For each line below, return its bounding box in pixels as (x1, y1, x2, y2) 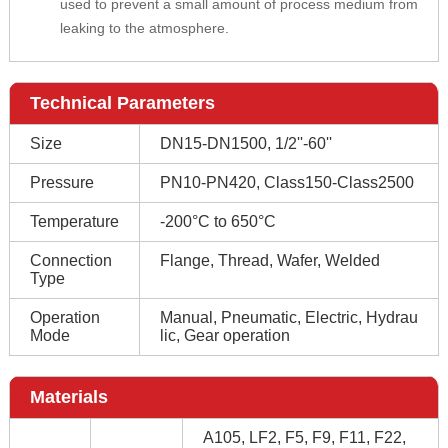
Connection (29, 251, 112, 269)
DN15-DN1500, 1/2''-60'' (159, 134, 332, 152)
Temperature (29, 212, 119, 230)
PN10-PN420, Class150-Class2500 (159, 173, 414, 191)
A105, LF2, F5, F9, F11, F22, (202, 428, 406, 446)
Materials (29, 386, 108, 407)
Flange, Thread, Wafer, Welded (159, 251, 380, 269)
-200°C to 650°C (159, 212, 276, 230)
